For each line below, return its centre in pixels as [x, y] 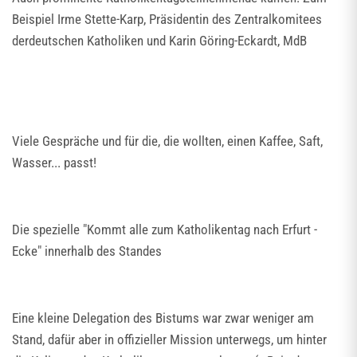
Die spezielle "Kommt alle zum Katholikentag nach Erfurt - [165, 229]
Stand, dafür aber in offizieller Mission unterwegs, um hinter [169, 339]
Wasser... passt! [54, 163]
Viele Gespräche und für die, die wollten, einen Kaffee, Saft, [167, 141]
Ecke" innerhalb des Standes [87, 251]
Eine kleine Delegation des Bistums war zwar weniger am [163, 318]
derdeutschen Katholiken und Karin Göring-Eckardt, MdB [159, 41]
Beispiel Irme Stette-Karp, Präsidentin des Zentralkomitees [167, 19]
